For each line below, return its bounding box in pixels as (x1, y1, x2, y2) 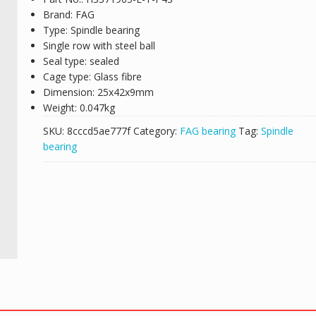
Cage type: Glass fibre (42, 70, 142, 83)
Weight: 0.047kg (42, 101, 115, 114)
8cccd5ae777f (66, 124, 130, 138)
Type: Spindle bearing (42, 23, 140, 37)
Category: (133, 124, 180, 138)
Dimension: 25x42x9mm (42, 85, 154, 99)
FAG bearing (179, 124, 236, 138)
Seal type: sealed (42, 54, 119, 68)
